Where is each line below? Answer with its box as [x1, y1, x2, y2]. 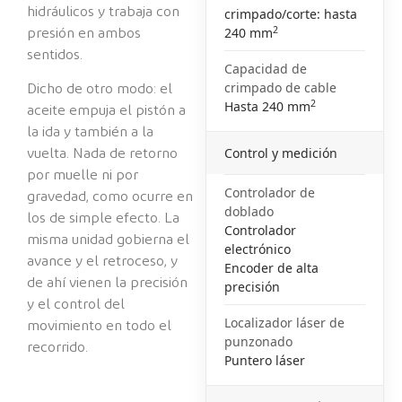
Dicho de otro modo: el [27, 82, 172, 97]
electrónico [224, 240, 292, 258]
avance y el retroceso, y [27, 254, 178, 269]
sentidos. [27, 47, 83, 62]
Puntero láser [224, 351, 306, 369]
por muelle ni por [27, 168, 138, 183]
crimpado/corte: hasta [224, 4, 358, 22]
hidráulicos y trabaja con [27, 4, 179, 19]
